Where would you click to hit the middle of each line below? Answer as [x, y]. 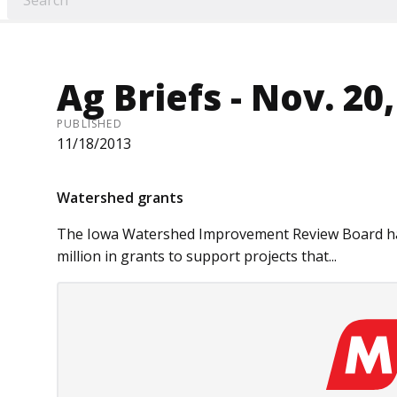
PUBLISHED [90, 124]
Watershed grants [120, 198]
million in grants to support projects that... [197, 257]
